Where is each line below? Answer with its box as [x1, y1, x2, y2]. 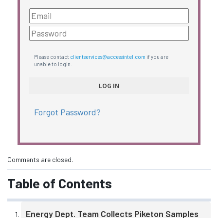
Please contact [34, 54, 70, 60]
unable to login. [34, 61, 72, 68]
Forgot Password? [34, 106, 101, 117]
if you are [145, 54, 168, 60]
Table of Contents [7, 174, 112, 191]
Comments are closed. [7, 155, 73, 164]
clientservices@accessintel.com [70, 54, 145, 60]
